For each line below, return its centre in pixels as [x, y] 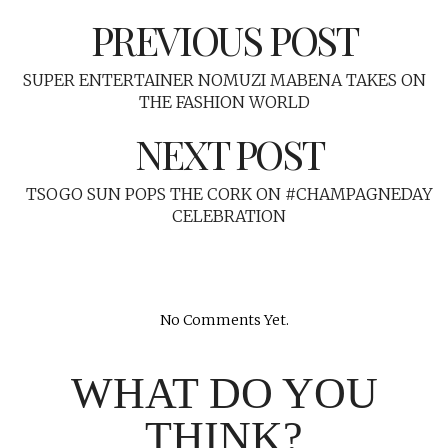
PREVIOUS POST [224, 39]
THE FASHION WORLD [224, 101]
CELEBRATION [229, 215]
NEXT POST [229, 153]
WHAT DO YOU [224, 393]
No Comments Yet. [224, 319]
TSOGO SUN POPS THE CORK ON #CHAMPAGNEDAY [229, 193]
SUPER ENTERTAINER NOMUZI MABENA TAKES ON [224, 79]
